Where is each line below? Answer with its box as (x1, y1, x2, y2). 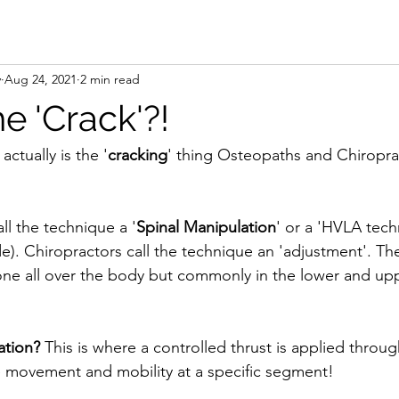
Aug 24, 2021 (4, 70, 77, 87)
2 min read (80, 70, 140, 87)
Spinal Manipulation (136, 217, 276, 237)
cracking (108, 145, 167, 165)
